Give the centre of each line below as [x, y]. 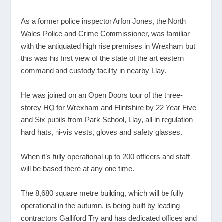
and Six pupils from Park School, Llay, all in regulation [107, 120]
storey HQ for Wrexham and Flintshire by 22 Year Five [109, 108]
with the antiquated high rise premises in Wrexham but [108, 46]
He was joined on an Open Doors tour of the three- [102, 95]
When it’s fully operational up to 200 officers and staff [106, 157]
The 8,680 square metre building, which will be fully [103, 193]
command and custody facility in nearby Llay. [94, 71]
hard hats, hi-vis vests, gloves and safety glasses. [102, 132]
